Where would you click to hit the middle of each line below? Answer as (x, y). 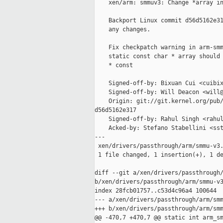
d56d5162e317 (115, 110)
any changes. (122, 30)
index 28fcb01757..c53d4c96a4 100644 (156, 191)
